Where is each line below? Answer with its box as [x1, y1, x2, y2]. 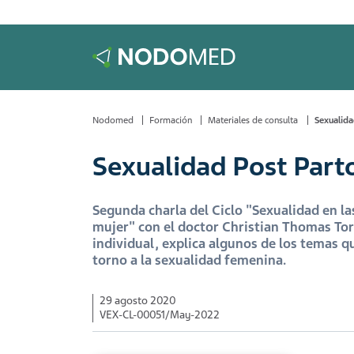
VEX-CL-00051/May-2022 [100, 308, 220, 322]
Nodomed [92, 115, 134, 126]
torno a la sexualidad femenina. [92, 252, 286, 269]
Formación [149, 115, 193, 126]
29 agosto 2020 [100, 294, 175, 307]
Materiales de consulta [208, 115, 299, 126]
